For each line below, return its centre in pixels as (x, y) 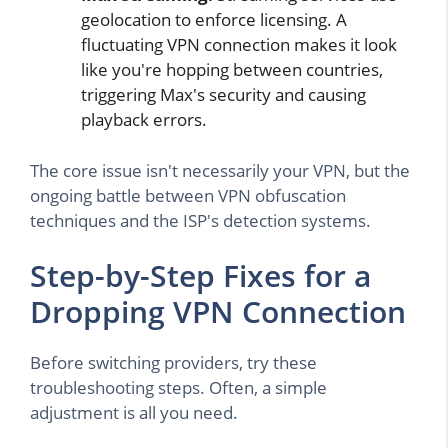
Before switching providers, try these (173, 363)
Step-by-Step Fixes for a (200, 276)
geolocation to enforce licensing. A (214, 20)
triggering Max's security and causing (223, 95)
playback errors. (144, 120)
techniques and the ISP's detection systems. (200, 220)
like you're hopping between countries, (232, 70)
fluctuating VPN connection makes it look (239, 45)
